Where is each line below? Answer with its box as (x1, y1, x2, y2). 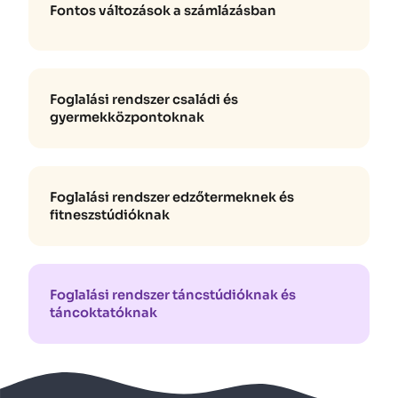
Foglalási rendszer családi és (50, 92, 238, 108)
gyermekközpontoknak (50, 109, 204, 126)
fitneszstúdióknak (50, 207, 170, 224)
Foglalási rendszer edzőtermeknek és (50, 189, 294, 206)
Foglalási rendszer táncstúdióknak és (50, 287, 296, 304)
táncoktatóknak (50, 305, 157, 322)
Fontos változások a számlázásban (50, 3, 276, 20)
